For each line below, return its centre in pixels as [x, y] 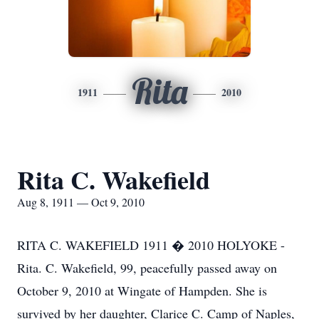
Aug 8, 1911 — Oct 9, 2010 [81, 202]
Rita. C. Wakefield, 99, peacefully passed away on [147, 268]
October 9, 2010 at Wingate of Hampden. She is [142, 291]
